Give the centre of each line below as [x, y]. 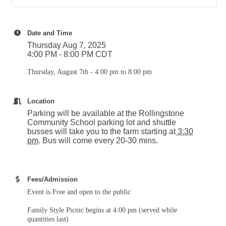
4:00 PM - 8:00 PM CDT [70, 54]
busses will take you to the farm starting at [101, 131]
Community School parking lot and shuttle [102, 122]
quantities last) [48, 219]
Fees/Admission [52, 179]
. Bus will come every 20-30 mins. [98, 140]
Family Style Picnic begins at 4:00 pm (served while [102, 210]
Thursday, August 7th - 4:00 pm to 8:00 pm [90, 72]
